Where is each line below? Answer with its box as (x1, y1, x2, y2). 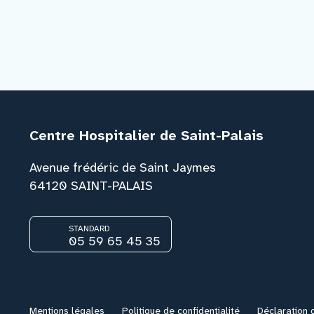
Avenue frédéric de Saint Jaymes (29, 158, 224, 176)
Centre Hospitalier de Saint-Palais (29, 125, 264, 144)
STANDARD (69, 222, 109, 234)
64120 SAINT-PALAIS (29, 177, 153, 194)
